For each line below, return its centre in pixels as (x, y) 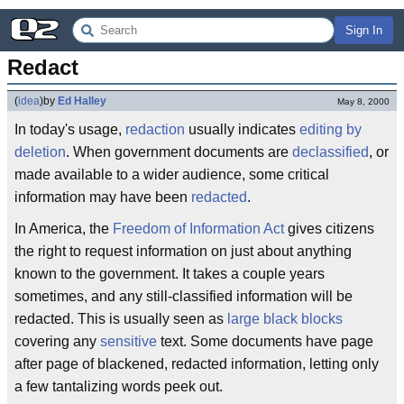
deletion (40, 152)
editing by (331, 129)
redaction (155, 129)
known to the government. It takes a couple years (170, 274)
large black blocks (285, 319)
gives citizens (329, 229)
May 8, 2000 (363, 101)
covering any (57, 341)
